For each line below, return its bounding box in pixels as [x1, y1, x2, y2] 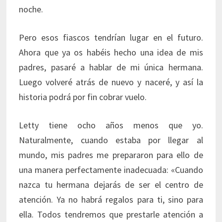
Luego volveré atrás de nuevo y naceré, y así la [19, 76, 203, 88]
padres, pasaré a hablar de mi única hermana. [19, 61, 203, 73]
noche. [19, 3, 44, 15]
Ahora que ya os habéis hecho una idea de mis [19, 47, 203, 58]
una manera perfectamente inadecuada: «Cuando [19, 164, 203, 176]
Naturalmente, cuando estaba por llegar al [19, 134, 203, 146]
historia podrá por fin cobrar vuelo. [19, 91, 147, 103]
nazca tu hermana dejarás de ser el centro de [19, 179, 203, 191]
